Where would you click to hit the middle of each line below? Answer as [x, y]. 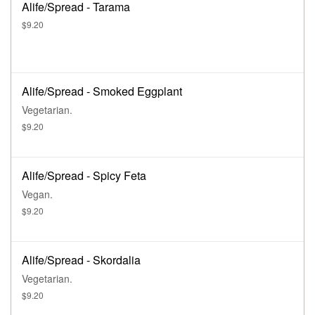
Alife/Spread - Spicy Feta [84, 176]
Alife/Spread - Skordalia [81, 260]
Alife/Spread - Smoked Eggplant [102, 91]
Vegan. [37, 194]
